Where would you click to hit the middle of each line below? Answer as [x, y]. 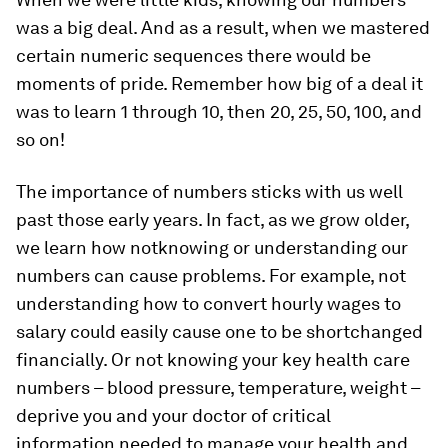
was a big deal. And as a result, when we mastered [223, 27]
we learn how [73, 247]
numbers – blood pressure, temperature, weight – [218, 387]
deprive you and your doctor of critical [173, 415]
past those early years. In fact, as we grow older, [212, 219]
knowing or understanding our [283, 247]
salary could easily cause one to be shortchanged [219, 331]
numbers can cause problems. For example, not [211, 275]
